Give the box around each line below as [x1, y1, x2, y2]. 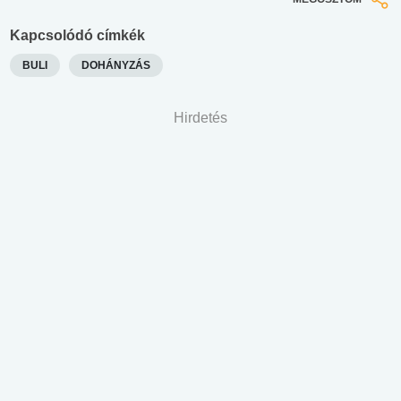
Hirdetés [174, 109, 227, 125]
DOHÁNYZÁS [81, 58, 150, 72]
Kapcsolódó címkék [10, 27, 145, 43]
